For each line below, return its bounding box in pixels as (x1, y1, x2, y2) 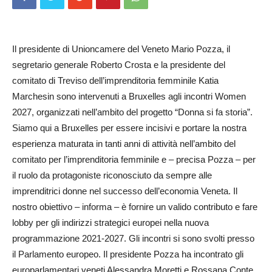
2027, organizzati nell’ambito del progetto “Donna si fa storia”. (12, 107, 253, 117)
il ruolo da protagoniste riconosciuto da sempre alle (12, 170, 212, 180)
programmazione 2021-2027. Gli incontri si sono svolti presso (12, 233, 254, 243)
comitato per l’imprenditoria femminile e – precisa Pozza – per (12, 154, 256, 165)
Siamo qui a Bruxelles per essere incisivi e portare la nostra (12, 123, 246, 133)
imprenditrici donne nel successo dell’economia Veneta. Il (12, 186, 237, 196)
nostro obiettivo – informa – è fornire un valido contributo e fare (12, 202, 257, 212)
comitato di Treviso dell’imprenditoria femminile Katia (12, 75, 219, 86)
